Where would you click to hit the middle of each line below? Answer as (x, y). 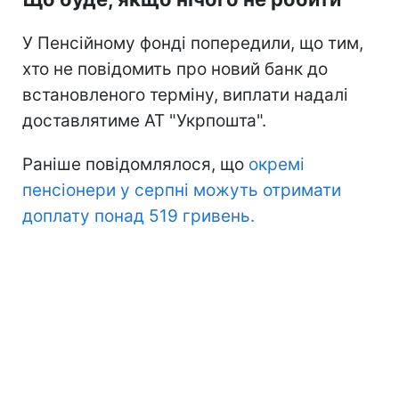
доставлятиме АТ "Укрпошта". (144, 121)
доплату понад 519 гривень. (138, 216)
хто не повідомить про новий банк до (175, 69)
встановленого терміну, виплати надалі (185, 95)
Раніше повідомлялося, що (135, 164)
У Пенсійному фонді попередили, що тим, (193, 43)
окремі (277, 164)
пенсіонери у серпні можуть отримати (182, 190)
